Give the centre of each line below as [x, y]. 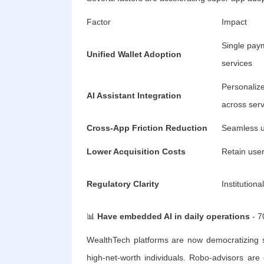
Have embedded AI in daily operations [174, 217]
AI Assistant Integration [134, 96]
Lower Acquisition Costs [136, 152]
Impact [234, 22]
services [237, 63]
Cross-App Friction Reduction [147, 128]
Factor [99, 22]
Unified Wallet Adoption [134, 55]
